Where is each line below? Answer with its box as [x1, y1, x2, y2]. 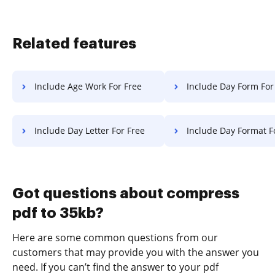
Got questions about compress [12, 185, 239, 201]
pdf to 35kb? [12, 205, 104, 220]
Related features [12, 36, 136, 51]
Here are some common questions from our [12, 230, 218, 244]
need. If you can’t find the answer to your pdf [12, 260, 219, 274]
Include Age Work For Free [34, 80, 142, 92]
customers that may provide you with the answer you [12, 245, 259, 259]
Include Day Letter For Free [34, 124, 145, 136]
